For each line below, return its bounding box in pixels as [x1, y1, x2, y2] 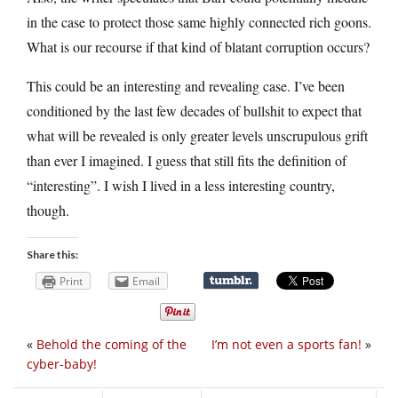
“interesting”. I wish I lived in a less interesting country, [27, 175, 335, 195]
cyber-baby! [27, 355, 97, 373]
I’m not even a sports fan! [211, 336, 362, 354]
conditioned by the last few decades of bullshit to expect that [27, 100, 362, 120]
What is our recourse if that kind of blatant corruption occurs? [27, 36, 370, 56]
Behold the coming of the [36, 336, 187, 354]
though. [27, 200, 69, 219]
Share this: [27, 247, 78, 261]
